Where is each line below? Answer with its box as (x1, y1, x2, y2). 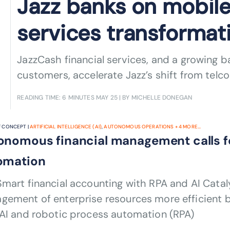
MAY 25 (95, 93, 118, 102)
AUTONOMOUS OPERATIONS (104, 123, 174, 130)
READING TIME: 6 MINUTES (17, 93, 96, 102)
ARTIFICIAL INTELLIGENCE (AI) (29, 123, 102, 130)
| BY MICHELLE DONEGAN (117, 93, 193, 102)
